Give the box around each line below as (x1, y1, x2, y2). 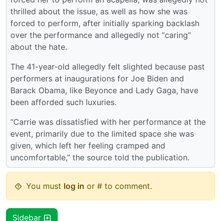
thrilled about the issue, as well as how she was (10, 6, 187, 16)
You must (26, 181, 64, 191)
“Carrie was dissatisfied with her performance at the (10, 116, 206, 127)
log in (64, 181, 84, 191)
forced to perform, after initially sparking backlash (10, 18, 199, 28)
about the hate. (10, 41, 67, 52)
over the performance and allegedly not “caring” (10, 30, 191, 40)
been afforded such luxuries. (10, 97, 116, 107)
